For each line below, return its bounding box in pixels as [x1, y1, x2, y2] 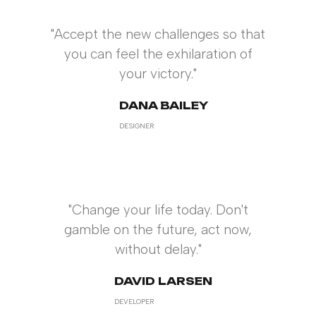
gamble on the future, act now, [64, 221, 252, 238]
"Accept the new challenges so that [51, 26, 265, 42]
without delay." [114, 241, 202, 257]
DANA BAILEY [119, 99, 208, 112]
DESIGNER [119, 121, 154, 130]
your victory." [119, 66, 197, 82]
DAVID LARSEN [114, 274, 212, 288]
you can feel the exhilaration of [63, 46, 253, 62]
